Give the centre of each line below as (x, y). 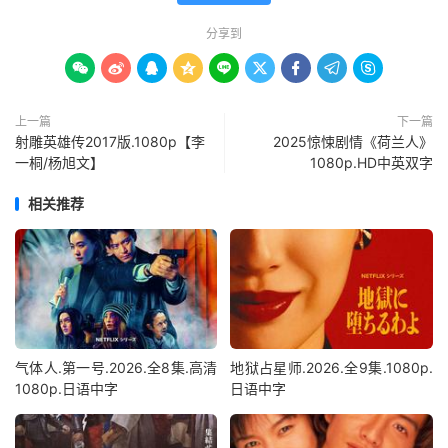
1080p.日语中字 (66, 388)
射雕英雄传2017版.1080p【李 (110, 142)
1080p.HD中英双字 (371, 163)
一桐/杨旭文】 (59, 163)
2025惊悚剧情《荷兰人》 (353, 142)
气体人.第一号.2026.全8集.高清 (116, 367)
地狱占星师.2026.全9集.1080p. (331, 367)
